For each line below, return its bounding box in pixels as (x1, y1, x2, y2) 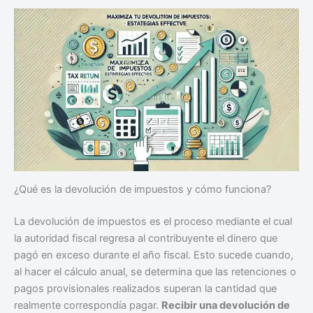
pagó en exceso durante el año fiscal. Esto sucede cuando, (14, 249, 293, 262)
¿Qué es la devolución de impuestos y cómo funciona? (14, 183, 271, 196)
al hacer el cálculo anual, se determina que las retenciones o (14, 265, 296, 279)
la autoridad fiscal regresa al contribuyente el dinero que (14, 232, 277, 245)
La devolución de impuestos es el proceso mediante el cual (14, 215, 292, 228)
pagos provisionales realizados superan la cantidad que (14, 282, 277, 296)
